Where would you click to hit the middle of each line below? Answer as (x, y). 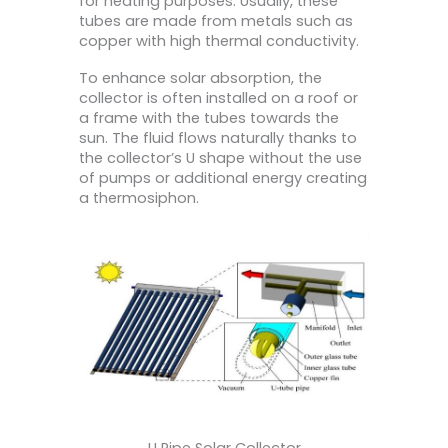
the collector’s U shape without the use (220, 158)
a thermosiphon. (139, 198)
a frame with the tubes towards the (209, 118)
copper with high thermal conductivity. (219, 40)
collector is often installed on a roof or (218, 98)
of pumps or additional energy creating (223, 178)
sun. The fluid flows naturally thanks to (218, 138)
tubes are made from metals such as (216, 20)
